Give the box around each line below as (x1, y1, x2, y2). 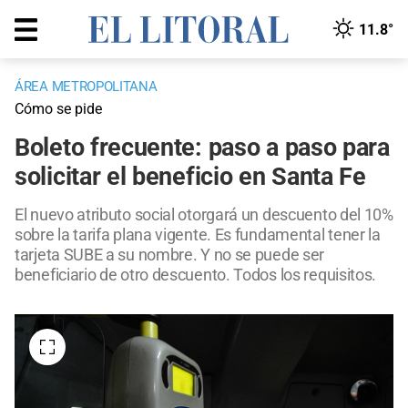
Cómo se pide (15, 100, 102, 118)
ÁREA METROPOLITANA (15, 78, 158, 96)
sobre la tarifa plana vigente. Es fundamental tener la (15, 225, 381, 245)
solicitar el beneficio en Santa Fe (15, 162, 366, 192)
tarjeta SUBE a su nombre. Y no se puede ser (15, 245, 325, 265)
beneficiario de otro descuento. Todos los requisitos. (15, 265, 377, 285)
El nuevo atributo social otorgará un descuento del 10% (15, 205, 393, 225)
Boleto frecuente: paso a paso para (15, 133, 390, 163)
